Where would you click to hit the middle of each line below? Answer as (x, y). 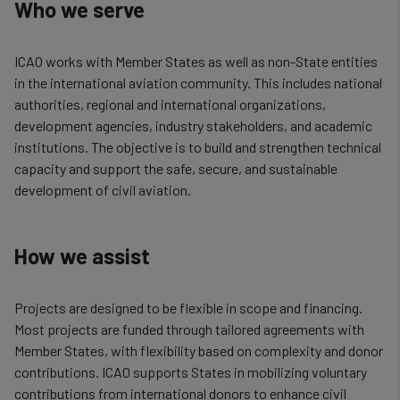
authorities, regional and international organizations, (170, 104)
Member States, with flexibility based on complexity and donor (199, 350)
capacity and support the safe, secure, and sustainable (176, 168)
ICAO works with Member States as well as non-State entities (196, 61)
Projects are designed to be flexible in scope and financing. (188, 308)
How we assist (82, 256)
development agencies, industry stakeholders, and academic (193, 125)
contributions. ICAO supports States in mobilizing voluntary (191, 372)
